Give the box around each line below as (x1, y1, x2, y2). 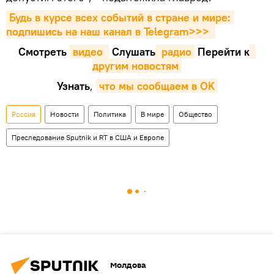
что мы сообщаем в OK (98, 78, 215, 93)
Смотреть (18, 44, 70, 59)
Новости (50, 109, 79, 119)
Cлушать (109, 44, 155, 59)
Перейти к (194, 44, 250, 59)
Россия (12, 109, 35, 119)
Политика (94, 109, 126, 119)
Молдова (110, 259, 146, 272)
